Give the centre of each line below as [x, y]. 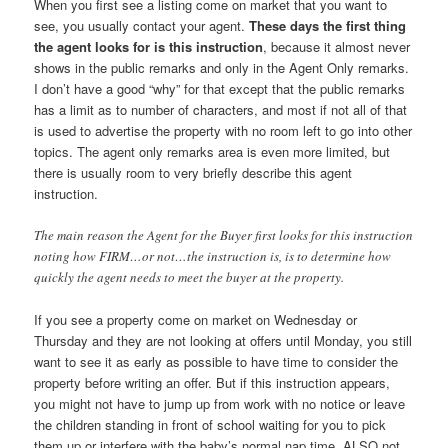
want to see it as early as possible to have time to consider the [216, 362]
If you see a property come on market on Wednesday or [196, 320]
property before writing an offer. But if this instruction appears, [212, 383]
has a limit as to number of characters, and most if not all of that [221, 110]
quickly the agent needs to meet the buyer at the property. [189, 277]
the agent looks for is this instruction [149, 47]
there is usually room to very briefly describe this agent [193, 173]
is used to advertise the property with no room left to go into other [223, 131]
